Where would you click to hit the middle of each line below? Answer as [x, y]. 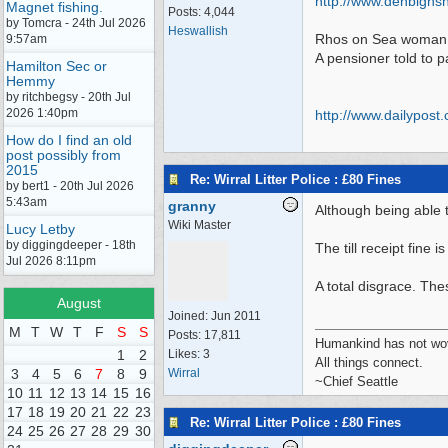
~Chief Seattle [356, 381]
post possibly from [63, 155]
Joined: [189, 316]
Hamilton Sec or [56, 66]
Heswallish [198, 31]
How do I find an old [69, 140]
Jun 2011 [236, 316]
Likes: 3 [189, 354]
